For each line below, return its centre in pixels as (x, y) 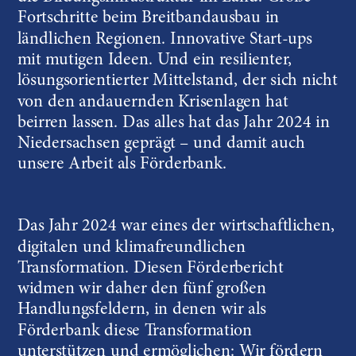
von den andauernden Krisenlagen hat (153, 102)
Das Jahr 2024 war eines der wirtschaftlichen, (176, 226)
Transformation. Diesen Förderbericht (150, 268)
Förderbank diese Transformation (135, 331)
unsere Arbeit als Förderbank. (122, 164)
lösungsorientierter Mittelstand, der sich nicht (177, 81)
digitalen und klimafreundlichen (131, 248)
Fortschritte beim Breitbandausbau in (148, 18)
